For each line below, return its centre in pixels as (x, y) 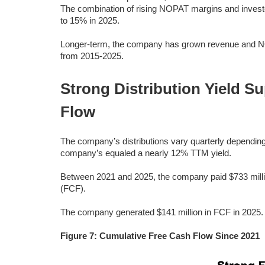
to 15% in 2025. (90, 20)
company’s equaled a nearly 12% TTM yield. (146, 153)
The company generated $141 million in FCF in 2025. (162, 212)
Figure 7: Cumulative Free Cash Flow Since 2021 (160, 236)
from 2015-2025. (92, 56)
